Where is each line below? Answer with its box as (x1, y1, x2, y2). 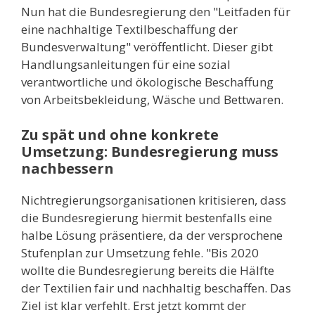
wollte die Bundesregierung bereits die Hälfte (21, 262, 274, 278)
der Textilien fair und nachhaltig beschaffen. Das (21, 279, 291, 296)
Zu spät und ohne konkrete (21, 124, 219, 144)
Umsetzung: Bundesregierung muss (21, 141, 278, 161)
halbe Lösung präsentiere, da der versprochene (21, 226, 283, 243)
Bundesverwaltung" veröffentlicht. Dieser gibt (21, 39, 273, 55)
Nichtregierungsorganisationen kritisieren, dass (21, 191, 286, 208)
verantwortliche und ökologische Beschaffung (21, 74, 274, 90)
